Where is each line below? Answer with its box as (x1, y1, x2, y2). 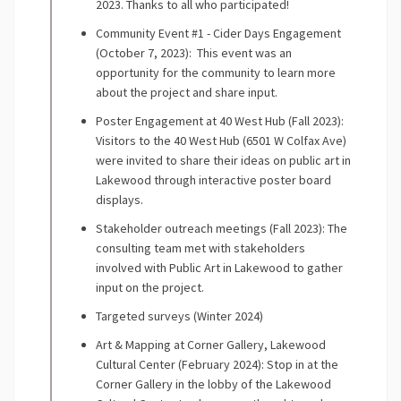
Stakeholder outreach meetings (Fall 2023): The (96, 220, 347, 237)
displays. (96, 192, 143, 209)
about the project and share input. (96, 84, 277, 101)
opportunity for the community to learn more (96, 64, 336, 81)
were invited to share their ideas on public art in (96, 152, 351, 169)
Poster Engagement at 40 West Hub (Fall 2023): (96, 113, 344, 130)
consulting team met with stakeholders (96, 240, 305, 257)
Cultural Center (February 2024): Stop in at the (96, 356, 338, 373)
